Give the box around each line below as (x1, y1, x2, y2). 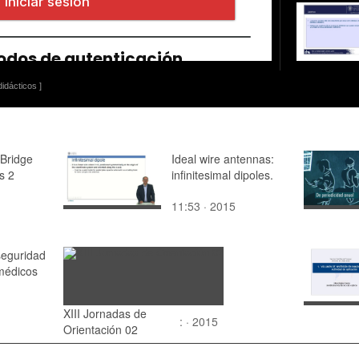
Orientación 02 (63, 321, 138, 337)
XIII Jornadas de (63, 305, 147, 321)
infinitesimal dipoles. (171, 166, 273, 183)
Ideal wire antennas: (171, 150, 274, 167)
